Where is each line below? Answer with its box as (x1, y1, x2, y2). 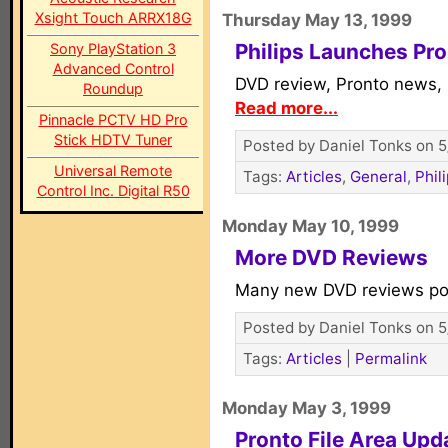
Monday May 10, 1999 (222, 216, 399, 236)
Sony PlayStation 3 (50, 40, 176, 57)
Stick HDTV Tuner (54, 131, 172, 148)
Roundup (83, 80, 143, 97)
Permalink (355, 349, 427, 368)
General (350, 167, 407, 186)
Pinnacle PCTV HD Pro (38, 111, 188, 128)
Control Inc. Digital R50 (36, 182, 190, 199)
